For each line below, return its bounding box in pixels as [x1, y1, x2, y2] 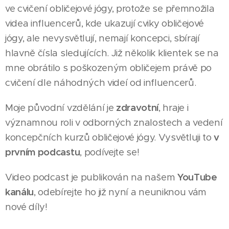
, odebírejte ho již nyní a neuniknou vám [33, 186, 207, 198]
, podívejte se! [80, 146, 140, 158]
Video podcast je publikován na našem [5, 171, 178, 183]
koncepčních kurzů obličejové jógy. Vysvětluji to [5, 131, 214, 143]
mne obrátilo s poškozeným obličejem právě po [5, 61, 212, 74]
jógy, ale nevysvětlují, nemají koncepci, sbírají [5, 32, 200, 44]
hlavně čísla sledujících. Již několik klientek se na [5, 47, 219, 59]
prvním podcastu [5, 146, 80, 158]
